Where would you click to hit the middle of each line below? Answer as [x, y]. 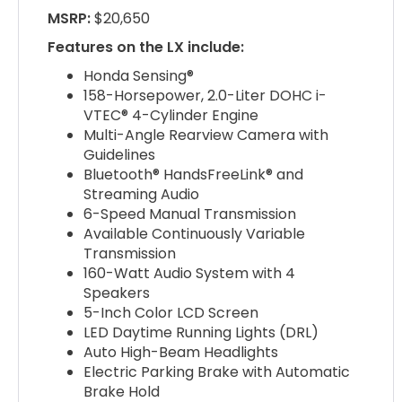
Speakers [117, 293]
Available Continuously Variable [195, 234]
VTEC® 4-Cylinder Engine [171, 116]
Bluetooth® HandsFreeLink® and [194, 175]
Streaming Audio [142, 195]
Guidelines [120, 155]
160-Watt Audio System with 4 [190, 274]
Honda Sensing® [139, 76]
